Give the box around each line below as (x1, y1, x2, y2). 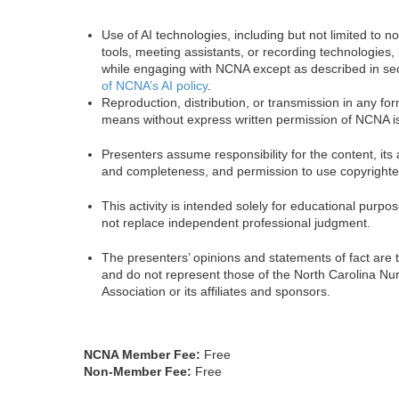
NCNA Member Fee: (84, 347, 200, 362)
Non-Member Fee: (84, 364, 191, 379)
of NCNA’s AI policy (102, 78, 208, 93)
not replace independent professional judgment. (102, 216, 370, 230)
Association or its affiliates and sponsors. (102, 284, 330, 298)
